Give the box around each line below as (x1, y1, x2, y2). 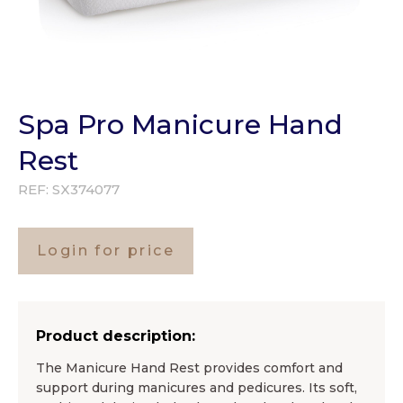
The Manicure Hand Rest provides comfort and (36, 359, 343, 376)
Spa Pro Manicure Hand (18, 107, 343, 141)
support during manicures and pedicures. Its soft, (36, 379, 357, 396)
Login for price (37, 241, 175, 259)
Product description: (36, 327, 195, 345)
